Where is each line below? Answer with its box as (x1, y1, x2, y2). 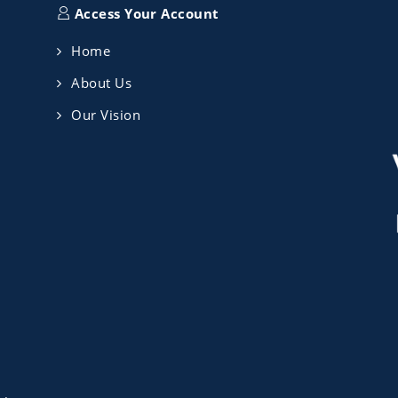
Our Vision (71, 105, 140, 123)
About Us (71, 73, 132, 92)
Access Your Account (70, 4, 219, 22)
